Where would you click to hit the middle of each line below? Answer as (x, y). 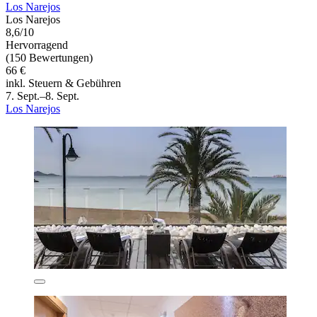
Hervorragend (37, 45)
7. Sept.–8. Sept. (42, 96)
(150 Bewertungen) (49, 58)
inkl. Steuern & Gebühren (63, 83)
